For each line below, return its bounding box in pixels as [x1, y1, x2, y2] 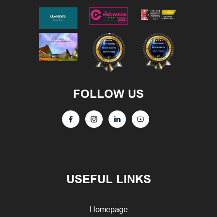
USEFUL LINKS [66, 171, 151, 186]
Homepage [89, 204, 128, 214]
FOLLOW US [73, 86, 144, 101]
